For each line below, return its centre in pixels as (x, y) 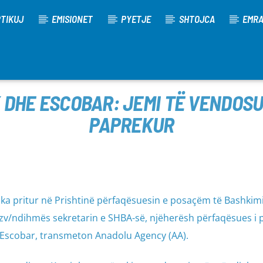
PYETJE (136, 19)
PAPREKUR (131, 124)
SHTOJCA (197, 19)
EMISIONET (73, 19)
